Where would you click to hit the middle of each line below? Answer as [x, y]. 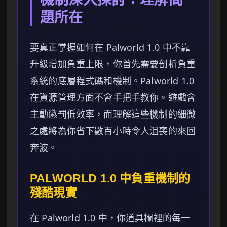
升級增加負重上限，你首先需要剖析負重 [113, 64]
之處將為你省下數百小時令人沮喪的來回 [113, 131]
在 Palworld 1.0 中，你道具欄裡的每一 [110, 218]
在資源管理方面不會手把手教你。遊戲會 [113, 98]
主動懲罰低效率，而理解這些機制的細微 [113, 114]
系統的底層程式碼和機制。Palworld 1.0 [112, 81]
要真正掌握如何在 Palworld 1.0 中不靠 [110, 47]
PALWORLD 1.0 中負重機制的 [110, 179]
